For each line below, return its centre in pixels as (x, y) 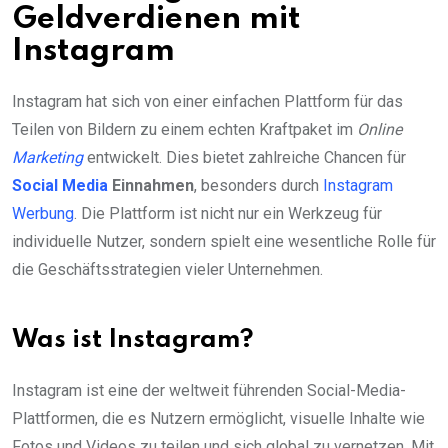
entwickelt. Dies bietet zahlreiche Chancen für (244, 158)
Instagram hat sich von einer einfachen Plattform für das (207, 102)
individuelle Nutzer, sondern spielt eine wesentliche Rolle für (224, 242)
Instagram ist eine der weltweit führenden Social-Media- (209, 391)
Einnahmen (151, 186)
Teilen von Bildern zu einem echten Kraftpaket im (184, 130)
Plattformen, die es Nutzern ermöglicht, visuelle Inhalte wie (218, 419)
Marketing (47, 158)
